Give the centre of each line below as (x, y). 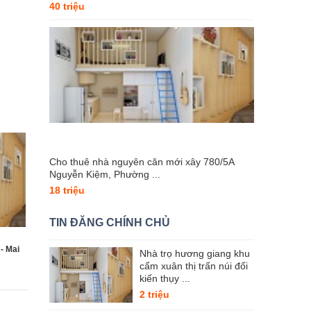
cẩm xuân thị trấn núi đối (194, 266)
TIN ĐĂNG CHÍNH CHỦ (110, 222)
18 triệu (67, 190)
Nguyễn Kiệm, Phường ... (105, 174)
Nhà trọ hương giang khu (195, 253)
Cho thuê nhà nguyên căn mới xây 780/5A (142, 162)
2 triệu (154, 294)
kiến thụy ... (165, 278)
